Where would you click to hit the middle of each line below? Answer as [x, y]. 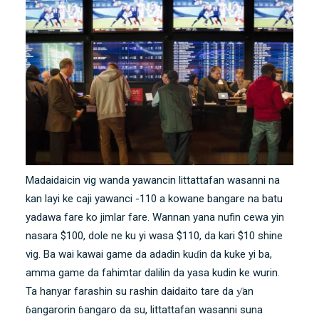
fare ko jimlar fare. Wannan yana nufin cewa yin [173, 217]
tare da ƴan [226, 291]
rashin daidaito [164, 291]
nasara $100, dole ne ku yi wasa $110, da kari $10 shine [154, 235]
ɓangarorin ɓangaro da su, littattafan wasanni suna [144, 309]
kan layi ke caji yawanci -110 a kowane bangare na [144, 198]
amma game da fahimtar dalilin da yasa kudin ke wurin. [153, 272]
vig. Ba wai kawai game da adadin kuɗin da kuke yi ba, [149, 254]
